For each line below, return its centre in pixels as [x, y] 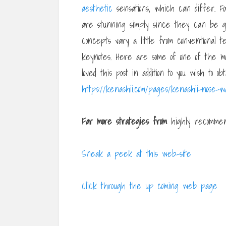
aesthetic [97, 9]
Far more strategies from [124, 122]
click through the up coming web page [150, 186]
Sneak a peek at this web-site [136, 154]
